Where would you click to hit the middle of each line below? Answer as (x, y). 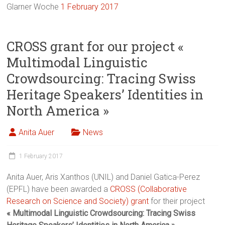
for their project (177, 201)
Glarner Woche (34, 7)
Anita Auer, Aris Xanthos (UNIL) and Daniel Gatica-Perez (103, 177)
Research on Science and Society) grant (78, 201)
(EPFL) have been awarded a (59, 189)
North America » (58, 111)
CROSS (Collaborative (149, 189)
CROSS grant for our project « (95, 46)
